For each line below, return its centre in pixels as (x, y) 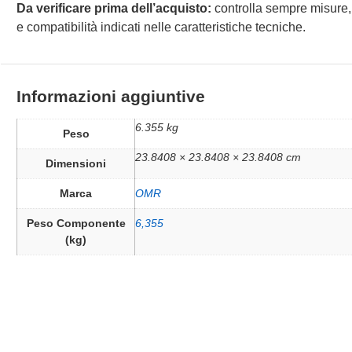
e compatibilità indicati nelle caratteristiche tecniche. (161, 27)
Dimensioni (76, 163)
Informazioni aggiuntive (111, 96)
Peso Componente (76, 223)
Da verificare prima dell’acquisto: (114, 9)
